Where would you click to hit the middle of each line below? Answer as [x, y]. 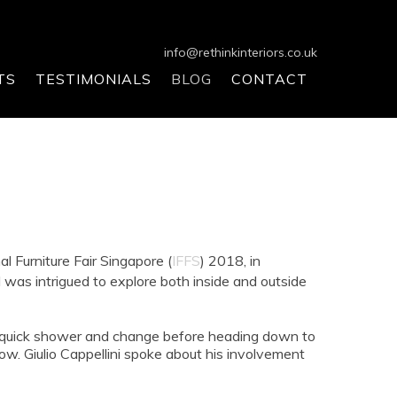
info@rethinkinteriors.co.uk [241, 52]
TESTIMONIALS [93, 79]
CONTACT [269, 79]
